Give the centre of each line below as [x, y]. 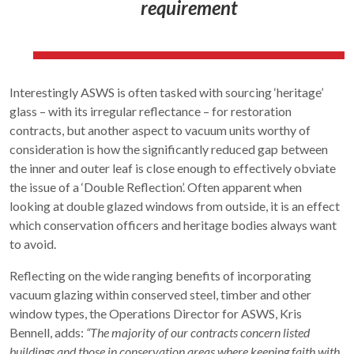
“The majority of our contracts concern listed [198, 333]
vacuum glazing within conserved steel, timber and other [160, 295]
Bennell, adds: [48, 333]
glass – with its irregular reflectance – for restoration [151, 111]
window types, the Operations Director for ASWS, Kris [156, 314]
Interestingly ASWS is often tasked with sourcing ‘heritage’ [166, 92]
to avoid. [33, 244]
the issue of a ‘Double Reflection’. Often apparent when [156, 187]
